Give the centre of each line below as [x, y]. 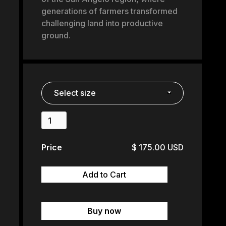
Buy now [104, 211]
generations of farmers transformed [109, 11]
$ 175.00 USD [157, 147]
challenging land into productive [102, 23]
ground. [56, 35]
